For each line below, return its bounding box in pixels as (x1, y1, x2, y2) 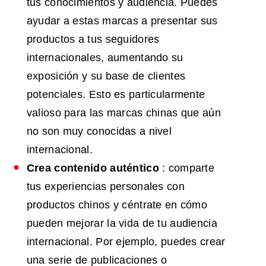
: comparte (159, 162, 214, 175)
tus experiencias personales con (26, 180, 185, 193)
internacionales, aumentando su (26, 52, 183, 64)
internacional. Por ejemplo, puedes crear (26, 236, 226, 248)
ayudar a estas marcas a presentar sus (26, 15, 218, 27)
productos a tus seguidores (26, 33, 160, 46)
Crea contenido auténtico (26, 162, 159, 175)
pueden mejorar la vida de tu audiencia (26, 217, 217, 230)
